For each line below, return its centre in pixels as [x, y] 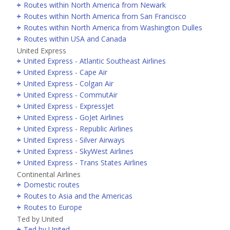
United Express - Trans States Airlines [85, 162]
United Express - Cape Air [65, 72]
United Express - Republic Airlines [78, 128]
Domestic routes [52, 184]
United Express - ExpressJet [69, 106]
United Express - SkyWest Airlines [79, 151]
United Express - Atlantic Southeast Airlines [95, 61]
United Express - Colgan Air [69, 83]
